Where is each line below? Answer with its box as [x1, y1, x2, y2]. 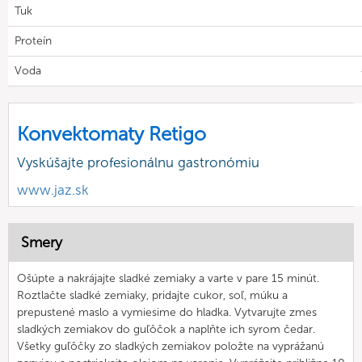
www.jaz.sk [17, 181, 89, 198]
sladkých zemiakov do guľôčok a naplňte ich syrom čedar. [17, 322, 315, 336]
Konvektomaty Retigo [17, 121, 206, 145]
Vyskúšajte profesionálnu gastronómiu [17, 154, 259, 170]
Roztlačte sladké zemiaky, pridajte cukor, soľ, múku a [17, 288, 288, 302]
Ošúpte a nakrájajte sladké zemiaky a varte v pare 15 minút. [17, 271, 319, 285]
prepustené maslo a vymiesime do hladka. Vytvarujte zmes [17, 305, 317, 319]
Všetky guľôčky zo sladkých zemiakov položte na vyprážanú [17, 339, 324, 353]
